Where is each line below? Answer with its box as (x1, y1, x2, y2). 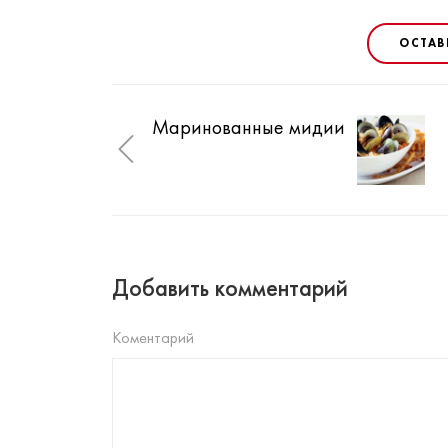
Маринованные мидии (152, 114, 345, 141)
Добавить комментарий (112, 272, 348, 304)
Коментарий (112, 327, 194, 349)
